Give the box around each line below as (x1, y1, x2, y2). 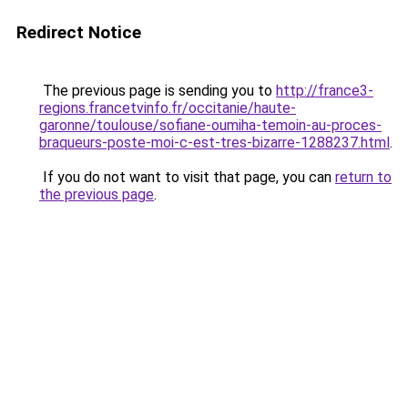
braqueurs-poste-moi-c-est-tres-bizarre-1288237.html (39, 134, 390, 151)
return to (335, 168, 392, 186)
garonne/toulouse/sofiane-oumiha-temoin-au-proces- (39, 117, 382, 134)
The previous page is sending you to (39, 82, 276, 99)
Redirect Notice (16, 22, 141, 43)
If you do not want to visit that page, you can (39, 168, 335, 186)
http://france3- (276, 82, 373, 99)
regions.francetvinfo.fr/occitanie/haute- (39, 99, 296, 117)
